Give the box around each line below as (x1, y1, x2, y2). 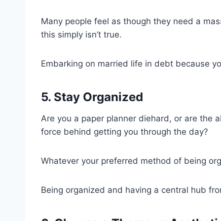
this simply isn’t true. (41, 29, 122, 39)
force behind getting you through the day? (41, 126, 208, 137)
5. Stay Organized (41, 89, 143, 104)
